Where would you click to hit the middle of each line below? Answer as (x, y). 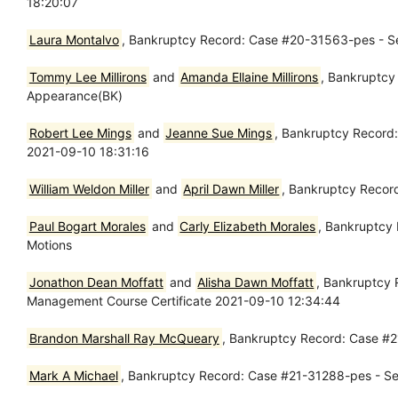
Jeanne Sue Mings (219, 132)
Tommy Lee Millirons (88, 76)
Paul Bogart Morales (87, 226)
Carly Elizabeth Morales (248, 226)
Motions (49, 244)
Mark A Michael (73, 375)
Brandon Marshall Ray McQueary (124, 338)
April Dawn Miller (231, 188)
